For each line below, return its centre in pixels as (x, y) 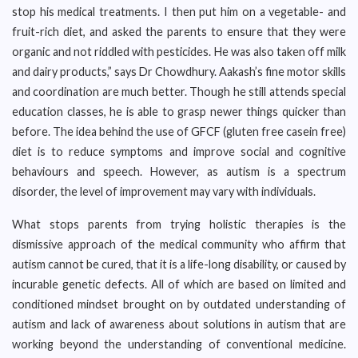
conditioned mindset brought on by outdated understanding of (179, 304)
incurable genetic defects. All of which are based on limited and (179, 284)
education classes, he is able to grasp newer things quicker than (179, 111)
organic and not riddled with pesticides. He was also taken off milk (179, 52)
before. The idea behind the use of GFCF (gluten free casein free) (179, 131)
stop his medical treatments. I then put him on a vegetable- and (179, 12)
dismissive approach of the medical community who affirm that (179, 244)
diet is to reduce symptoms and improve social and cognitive (179, 151)
